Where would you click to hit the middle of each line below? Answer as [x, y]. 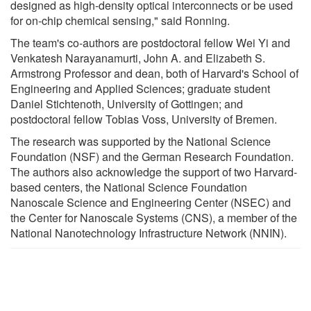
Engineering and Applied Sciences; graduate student [140, 88]
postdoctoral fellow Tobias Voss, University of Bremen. [144, 119]
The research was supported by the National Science [141, 141]
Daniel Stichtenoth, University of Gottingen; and [127, 103]
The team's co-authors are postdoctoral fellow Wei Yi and [150, 42]
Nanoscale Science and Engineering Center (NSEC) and [151, 202]
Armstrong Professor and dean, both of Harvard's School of [154, 73]
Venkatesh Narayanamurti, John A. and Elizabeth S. [138, 58]
